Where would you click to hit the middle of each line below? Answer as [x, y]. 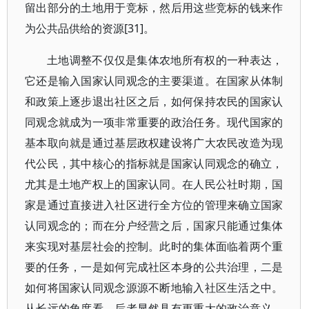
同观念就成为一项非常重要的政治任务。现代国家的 [154, 122]
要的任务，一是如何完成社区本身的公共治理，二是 [154, 267]
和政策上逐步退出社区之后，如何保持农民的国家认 [154, 101]
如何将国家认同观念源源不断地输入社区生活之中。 [154, 288]
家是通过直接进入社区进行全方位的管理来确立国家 [154, 205]
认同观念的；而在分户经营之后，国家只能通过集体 [154, 226]
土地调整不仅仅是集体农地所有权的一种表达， [165, 60]
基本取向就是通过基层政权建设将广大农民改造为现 [154, 143]
